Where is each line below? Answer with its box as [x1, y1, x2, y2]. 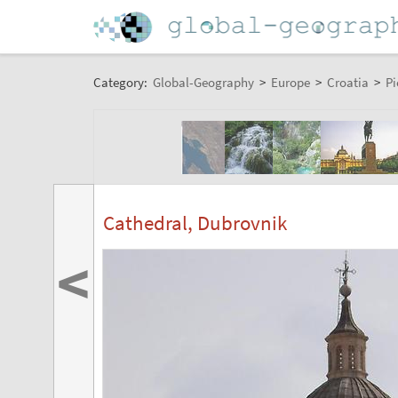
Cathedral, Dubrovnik [102, 210, 287, 236]
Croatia [326, 73, 369, 91]
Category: [92, 73, 150, 91]
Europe [270, 73, 310, 91]
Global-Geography [152, 73, 254, 91]
